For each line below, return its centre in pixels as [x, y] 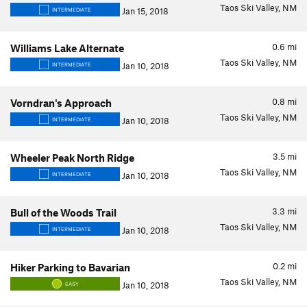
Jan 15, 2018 [144, 11]
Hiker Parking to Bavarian [70, 267]
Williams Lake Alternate [67, 48]
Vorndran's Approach [61, 103]
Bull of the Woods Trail [63, 212]
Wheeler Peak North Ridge [72, 158]
